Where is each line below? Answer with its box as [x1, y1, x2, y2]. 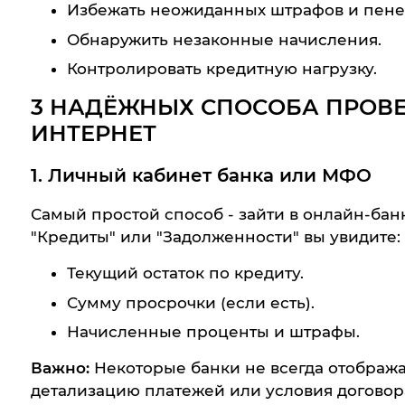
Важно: [30, 359, 89, 378]
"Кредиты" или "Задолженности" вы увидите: [30, 228, 400, 247]
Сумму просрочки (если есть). [66, 293, 315, 312]
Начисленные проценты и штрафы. [66, 323, 360, 342]
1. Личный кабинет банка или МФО [30, 164, 372, 186]
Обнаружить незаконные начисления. [66, 30, 381, 49]
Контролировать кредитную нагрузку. [66, 60, 377, 79]
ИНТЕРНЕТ [30, 119, 156, 146]
